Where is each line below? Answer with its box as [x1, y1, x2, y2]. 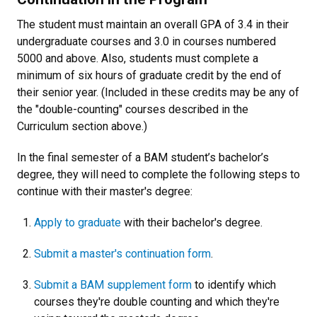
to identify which [192, 278, 276, 292]
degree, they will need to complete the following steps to [17, 168, 300, 181]
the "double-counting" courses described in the [17, 103, 248, 116]
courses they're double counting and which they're [34, 295, 279, 309]
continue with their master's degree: [17, 185, 192, 198]
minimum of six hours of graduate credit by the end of [17, 69, 282, 82]
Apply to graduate [34, 216, 121, 229]
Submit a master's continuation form [34, 247, 211, 260]
